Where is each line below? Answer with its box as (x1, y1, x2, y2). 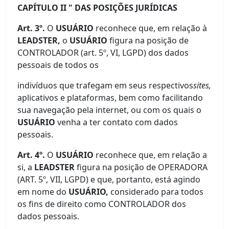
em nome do (17, 186, 67, 197)
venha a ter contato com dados (57, 117, 178, 128)
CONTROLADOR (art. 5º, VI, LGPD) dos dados (17, 47, 189, 58)
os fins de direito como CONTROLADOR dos (17, 198, 187, 210)
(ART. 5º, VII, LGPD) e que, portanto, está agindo (17, 174, 201, 185)
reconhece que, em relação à (96, 22, 208, 34)
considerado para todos (110, 186, 204, 197)
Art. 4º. (17, 149, 48, 161)
